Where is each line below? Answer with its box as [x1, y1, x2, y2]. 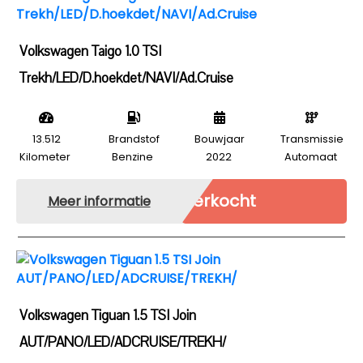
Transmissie [280, 132, 344, 146]
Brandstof [108, 132, 160, 146]
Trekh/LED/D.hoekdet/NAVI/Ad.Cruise [19, 69, 233, 88]
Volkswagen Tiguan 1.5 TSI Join [19, 306, 196, 325]
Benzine [112, 150, 154, 164]
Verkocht [181, 190, 256, 212]
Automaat [284, 150, 337, 164]
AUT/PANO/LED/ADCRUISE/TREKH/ [19, 333, 226, 352]
